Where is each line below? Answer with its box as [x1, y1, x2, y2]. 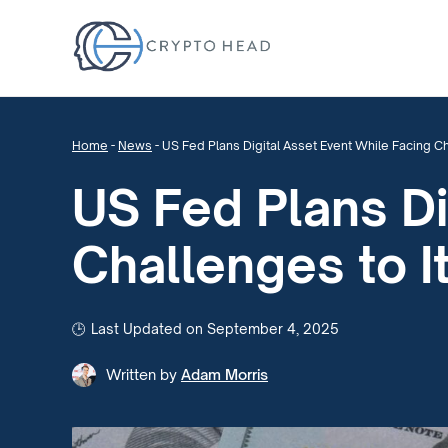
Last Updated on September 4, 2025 [91, 320, 339, 337]
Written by [106, 365, 177, 383]
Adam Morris [181, 365, 268, 383]
